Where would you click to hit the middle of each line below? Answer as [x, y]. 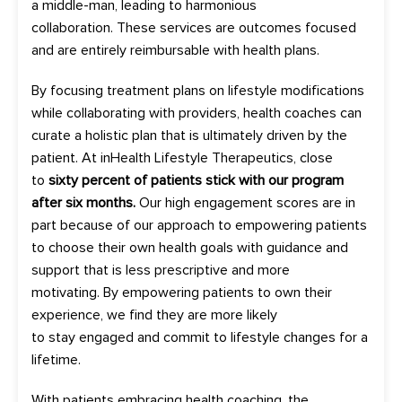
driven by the [305, 135]
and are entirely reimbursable [122, 50]
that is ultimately [210, 135]
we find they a [151, 315]
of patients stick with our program [237, 180]
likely [260, 315]
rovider [208, 113]
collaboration [71, 27]
